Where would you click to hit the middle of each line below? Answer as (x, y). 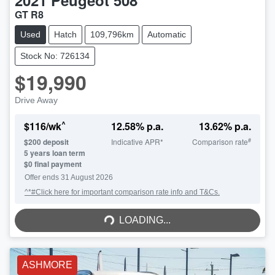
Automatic (167, 35)
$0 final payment (53, 164)
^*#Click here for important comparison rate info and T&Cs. (122, 192)
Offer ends (43, 178)
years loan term (57, 153)
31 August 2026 (87, 178)
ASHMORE (47, 265)
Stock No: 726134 (55, 56)
